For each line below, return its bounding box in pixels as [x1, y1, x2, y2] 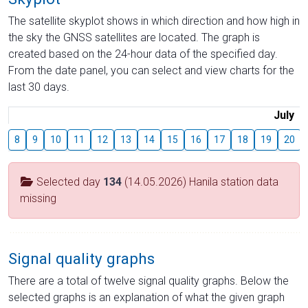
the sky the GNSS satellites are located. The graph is [8, 30, 260, 44]
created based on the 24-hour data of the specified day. [8, 47, 278, 60]
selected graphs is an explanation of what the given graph [8, 290, 285, 304]
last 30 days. [8, 80, 69, 93]
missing [20, 191, 56, 205]
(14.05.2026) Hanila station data [122, 175, 278, 188]
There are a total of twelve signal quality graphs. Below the [8, 274, 289, 287]
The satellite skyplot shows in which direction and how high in [8, 14, 300, 27]
